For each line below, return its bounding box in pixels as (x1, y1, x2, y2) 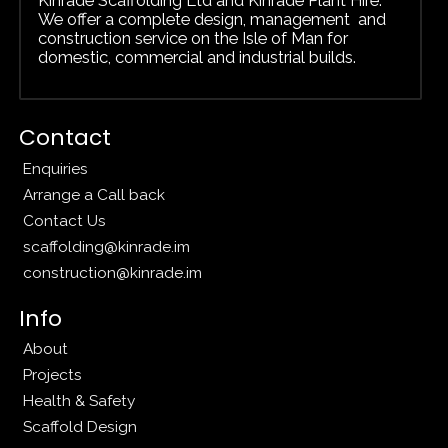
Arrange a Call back (23, 184, 166, 204)
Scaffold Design (23, 417, 138, 437)
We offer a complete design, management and (37, 8, 386, 29)
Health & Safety (23, 391, 136, 411)
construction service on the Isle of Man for (37, 27, 348, 48)
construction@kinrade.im (23, 262, 203, 282)
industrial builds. (238, 46, 356, 67)
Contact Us (23, 210, 107, 230)
